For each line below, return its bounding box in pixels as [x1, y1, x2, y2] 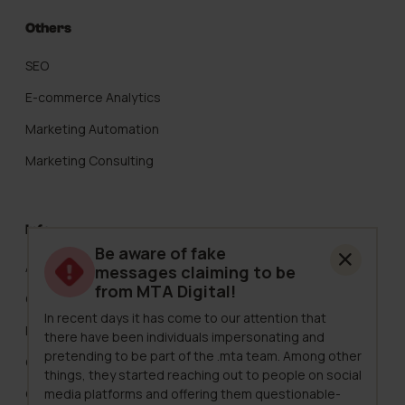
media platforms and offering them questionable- [43, 384, 341, 402]
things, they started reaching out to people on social [43, 365, 362, 383]
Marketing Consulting [25, 152, 154, 170]
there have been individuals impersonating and [43, 327, 325, 345]
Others [25, 20, 71, 37]
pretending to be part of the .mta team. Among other [43, 346, 362, 364]
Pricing [25, 322, 65, 340]
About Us [25, 259, 81, 277]
